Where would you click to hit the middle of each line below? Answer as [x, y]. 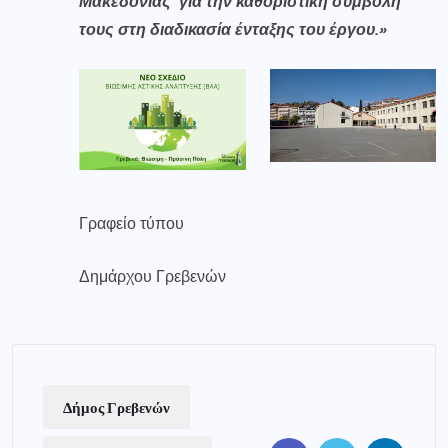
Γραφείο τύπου [131, 224]
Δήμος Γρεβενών [116, 407]
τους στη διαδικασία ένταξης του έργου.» [233, 30]
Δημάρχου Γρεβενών [152, 277]
